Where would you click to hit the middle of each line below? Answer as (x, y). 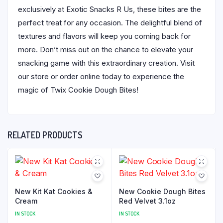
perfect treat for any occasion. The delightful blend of (110, 22)
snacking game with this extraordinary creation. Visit (106, 63)
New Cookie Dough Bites (162, 191)
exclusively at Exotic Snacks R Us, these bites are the (110, 9)
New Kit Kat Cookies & (54, 191)
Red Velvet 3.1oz (147, 201)
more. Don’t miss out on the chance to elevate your (106, 49)
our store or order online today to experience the (101, 76)
